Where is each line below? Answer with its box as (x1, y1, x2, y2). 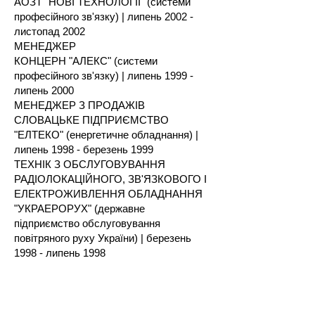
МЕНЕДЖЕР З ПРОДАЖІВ (14, 99, 145, 111)
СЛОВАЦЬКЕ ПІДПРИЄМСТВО (14, 114, 169, 126)
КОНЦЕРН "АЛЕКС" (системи (14, 55, 157, 67)
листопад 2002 (14, 25, 85, 37)
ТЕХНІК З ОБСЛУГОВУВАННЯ (14, 158, 165, 170)
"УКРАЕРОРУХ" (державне (14, 202, 145, 214)
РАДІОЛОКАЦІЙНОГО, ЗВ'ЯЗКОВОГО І (14, 173, 207, 185)
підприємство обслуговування (14, 217, 160, 229)
